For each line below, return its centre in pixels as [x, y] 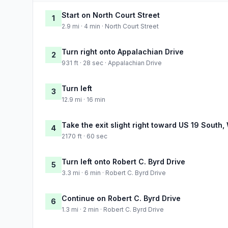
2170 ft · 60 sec [84, 136]
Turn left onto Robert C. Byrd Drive [123, 161]
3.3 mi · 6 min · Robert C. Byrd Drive [114, 173]
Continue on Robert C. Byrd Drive [121, 198]
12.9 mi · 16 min [83, 99]
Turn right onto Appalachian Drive [123, 51]
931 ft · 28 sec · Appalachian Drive [112, 63]
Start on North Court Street [111, 15]
